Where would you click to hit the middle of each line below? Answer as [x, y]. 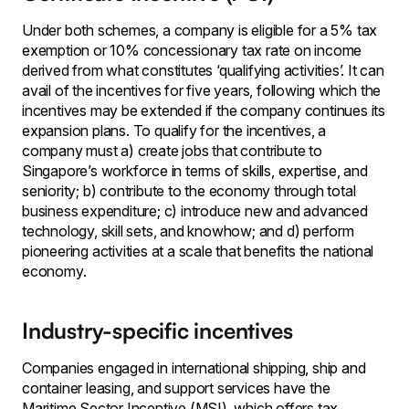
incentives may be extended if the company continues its [204, 111]
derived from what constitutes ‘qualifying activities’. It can [203, 71]
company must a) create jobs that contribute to [172, 151]
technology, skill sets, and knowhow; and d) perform [188, 231]
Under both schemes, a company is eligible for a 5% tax [200, 31]
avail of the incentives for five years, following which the [202, 91]
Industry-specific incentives [157, 331]
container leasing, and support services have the [176, 388]
